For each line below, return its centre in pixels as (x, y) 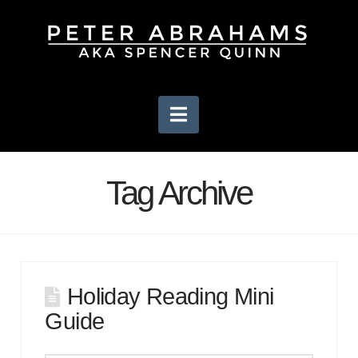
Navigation (231, 113)
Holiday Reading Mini (170, 296)
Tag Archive (179, 193)
